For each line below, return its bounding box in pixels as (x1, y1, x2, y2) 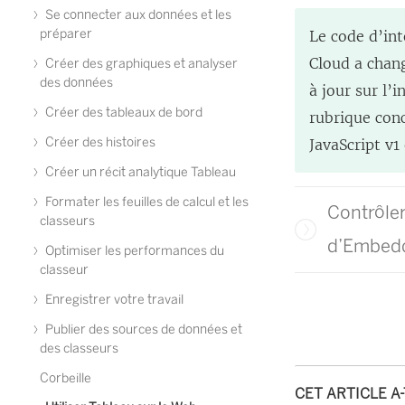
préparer (40, 26, 92, 42)
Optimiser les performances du (42, 243, 224, 259)
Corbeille (40, 371, 91, 386)
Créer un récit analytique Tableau (42, 165, 236, 180)
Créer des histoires (42, 135, 155, 150)
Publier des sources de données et (42, 322, 242, 337)
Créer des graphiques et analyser (42, 56, 238, 71)
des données (40, 75, 113, 90)
